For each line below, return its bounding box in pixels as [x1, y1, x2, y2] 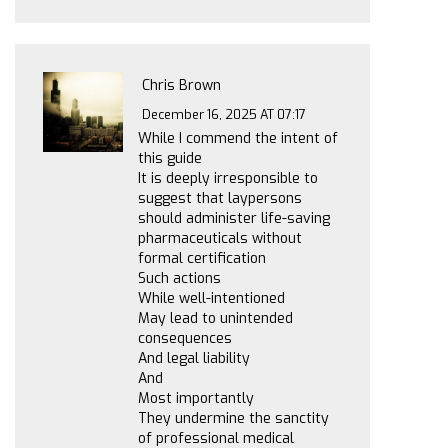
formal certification [138, 249, 266, 268]
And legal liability [138, 349, 250, 368]
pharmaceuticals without [138, 229, 302, 248]
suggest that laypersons [138, 189, 302, 208]
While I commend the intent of [138, 129, 338, 148]
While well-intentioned [138, 289, 285, 308]
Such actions [138, 269, 221, 288]
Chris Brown [142, 76, 222, 96]
